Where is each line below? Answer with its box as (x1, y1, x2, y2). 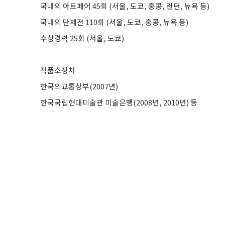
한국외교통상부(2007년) (40, 80, 118, 91)
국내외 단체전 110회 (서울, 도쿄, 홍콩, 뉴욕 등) (40, 16, 188, 27)
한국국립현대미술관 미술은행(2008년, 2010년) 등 (40, 96, 197, 107)
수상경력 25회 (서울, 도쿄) (40, 32, 124, 43)
